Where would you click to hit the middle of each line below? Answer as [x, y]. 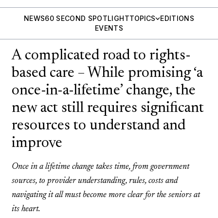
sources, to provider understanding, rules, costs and [95, 181]
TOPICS [142, 18]
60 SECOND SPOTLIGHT [87, 18]
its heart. [26, 209]
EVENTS [109, 28]
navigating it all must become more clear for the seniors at [106, 195]
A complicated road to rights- [101, 56]
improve [37, 144]
